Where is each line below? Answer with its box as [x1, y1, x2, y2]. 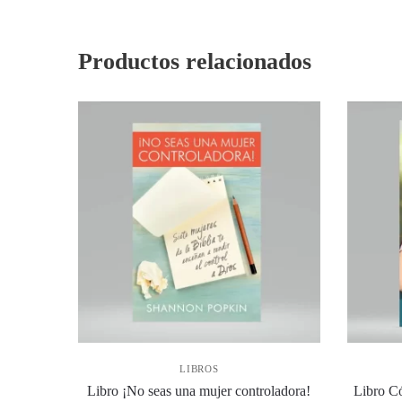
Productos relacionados [78, 48, 312, 74]
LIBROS [179, 363, 219, 374]
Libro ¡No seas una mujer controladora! [87, 382, 311, 398]
